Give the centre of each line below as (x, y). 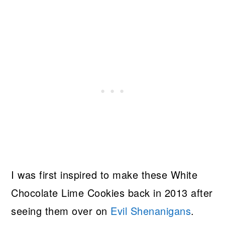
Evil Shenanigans (151, 211)
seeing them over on (61, 211)
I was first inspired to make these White (104, 175)
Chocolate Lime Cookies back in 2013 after (112, 193)
